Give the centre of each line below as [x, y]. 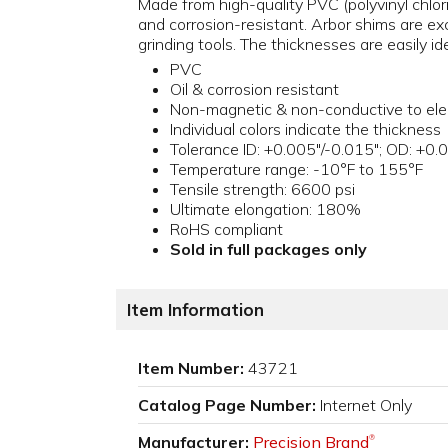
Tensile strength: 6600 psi [262, 189]
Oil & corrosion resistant [254, 89]
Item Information [195, 310]
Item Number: [191, 368]
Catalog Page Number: [227, 405]
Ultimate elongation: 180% [265, 209]
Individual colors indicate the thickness [305, 129]
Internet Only [366, 405]
